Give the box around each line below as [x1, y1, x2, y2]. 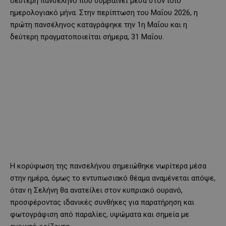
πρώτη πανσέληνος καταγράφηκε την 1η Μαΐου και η [10, 20, 187, 29]
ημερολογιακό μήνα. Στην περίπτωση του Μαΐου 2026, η [10, 8, 198, 17]
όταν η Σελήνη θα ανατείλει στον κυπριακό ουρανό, [10, 185, 183, 195]
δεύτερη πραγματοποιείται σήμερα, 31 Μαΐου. [10, 32, 164, 41]
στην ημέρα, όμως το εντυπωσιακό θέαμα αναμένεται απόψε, [10, 173, 215, 183]
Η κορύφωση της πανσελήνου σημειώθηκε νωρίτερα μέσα [10, 161, 206, 171]
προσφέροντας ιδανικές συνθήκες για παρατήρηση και [10, 197, 194, 207]
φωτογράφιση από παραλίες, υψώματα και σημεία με [10, 209, 189, 219]
